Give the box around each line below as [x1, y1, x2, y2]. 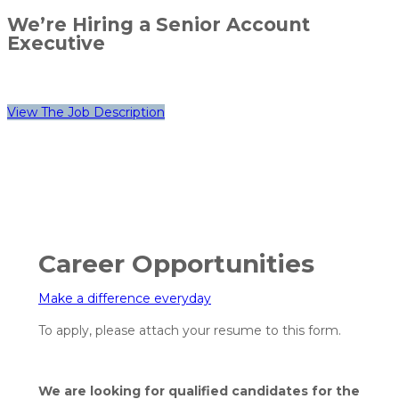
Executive [7, 31, 105, 54]
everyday [154, 290, 211, 307]
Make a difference [38, 290, 154, 307]
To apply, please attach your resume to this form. [38, 322, 341, 339]
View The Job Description [7, 103, 165, 120]
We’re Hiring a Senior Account [7, 12, 310, 36]
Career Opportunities [38, 248, 314, 279]
